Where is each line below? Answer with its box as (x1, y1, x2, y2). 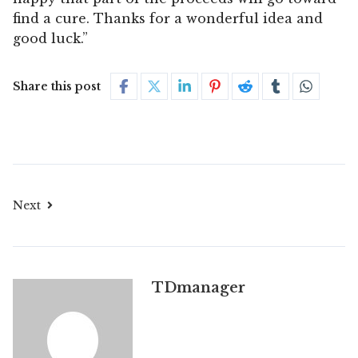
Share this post (13, 79, 101, 93)
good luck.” (13, 30, 88, 46)
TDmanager (152, 279, 245, 296)
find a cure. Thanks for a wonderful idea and (13, 10, 323, 26)
